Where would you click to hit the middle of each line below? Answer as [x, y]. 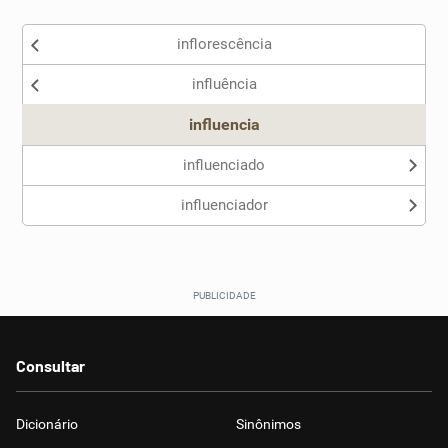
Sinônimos [268, 424]
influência [224, 84]
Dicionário [47, 424]
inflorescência [224, 44]
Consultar [50, 365]
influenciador [224, 205]
